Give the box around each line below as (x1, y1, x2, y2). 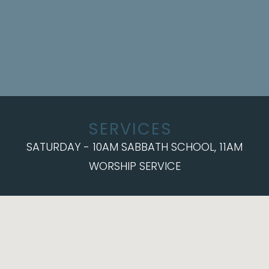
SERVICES (88, 118, 172, 141)
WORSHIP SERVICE (88, 159, 181, 174)
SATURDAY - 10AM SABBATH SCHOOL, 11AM (26, 139, 243, 155)
